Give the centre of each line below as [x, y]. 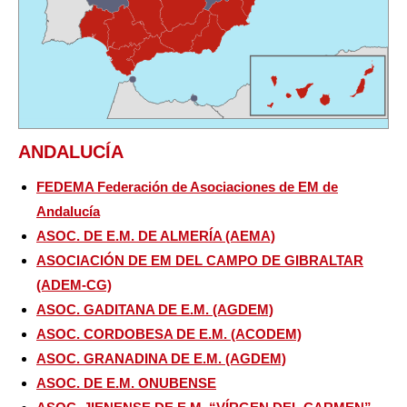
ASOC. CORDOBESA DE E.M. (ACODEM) [169, 334]
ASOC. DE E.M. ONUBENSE [126, 383]
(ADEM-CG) [74, 285]
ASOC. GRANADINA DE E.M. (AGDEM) [161, 359]
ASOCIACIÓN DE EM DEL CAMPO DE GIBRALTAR [200, 261]
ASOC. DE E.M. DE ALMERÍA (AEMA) [156, 236]
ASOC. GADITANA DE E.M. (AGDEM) [155, 310]
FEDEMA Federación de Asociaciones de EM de [187, 187]
